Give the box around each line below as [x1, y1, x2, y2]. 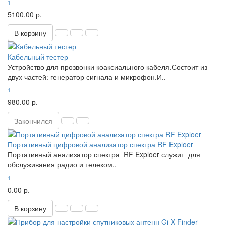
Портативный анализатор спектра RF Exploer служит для [8, 149, 200, 159]
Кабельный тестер [8, 51, 68, 62]
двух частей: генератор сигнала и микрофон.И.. [8, 72, 166, 82]
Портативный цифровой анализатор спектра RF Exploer [8, 139, 193, 149]
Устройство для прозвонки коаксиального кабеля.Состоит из [8, 62, 207, 72]
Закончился [14, 116, 52, 126]
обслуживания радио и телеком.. [8, 159, 117, 169]
